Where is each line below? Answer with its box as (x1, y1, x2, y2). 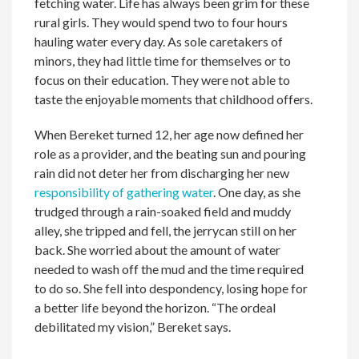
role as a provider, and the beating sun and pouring (34, 146, 307, 162)
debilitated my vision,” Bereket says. (34, 319, 232, 335)
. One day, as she (213, 184, 301, 200)
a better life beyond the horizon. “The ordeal (34, 300, 276, 316)
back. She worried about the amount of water (34, 242, 281, 258)
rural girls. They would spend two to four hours (34, 14, 288, 30)
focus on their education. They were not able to (34, 72, 291, 88)
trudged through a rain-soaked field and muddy (34, 204, 292, 220)
